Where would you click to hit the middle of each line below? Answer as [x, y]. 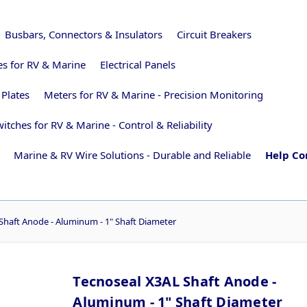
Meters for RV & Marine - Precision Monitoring [153, 94]
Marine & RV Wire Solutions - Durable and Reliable [132, 155]
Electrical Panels [138, 64]
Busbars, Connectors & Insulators [83, 34]
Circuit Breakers [214, 34]
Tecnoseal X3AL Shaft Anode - [175, 281]
